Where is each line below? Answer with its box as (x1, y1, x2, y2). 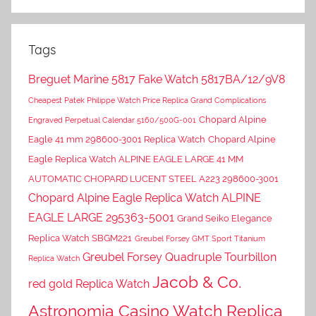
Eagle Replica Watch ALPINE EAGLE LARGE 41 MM (28, 153, 243, 164)
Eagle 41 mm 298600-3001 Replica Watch (28, 133, 205, 145)
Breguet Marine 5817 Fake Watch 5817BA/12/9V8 (28, 72, 285, 86)
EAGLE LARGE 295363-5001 (28, 210, 174, 224)
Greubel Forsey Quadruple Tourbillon (83, 250, 276, 264)
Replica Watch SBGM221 (28, 232, 132, 243)
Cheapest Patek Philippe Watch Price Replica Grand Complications (28, 95, 266, 104)
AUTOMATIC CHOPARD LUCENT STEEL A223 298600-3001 (28, 173, 279, 184)
